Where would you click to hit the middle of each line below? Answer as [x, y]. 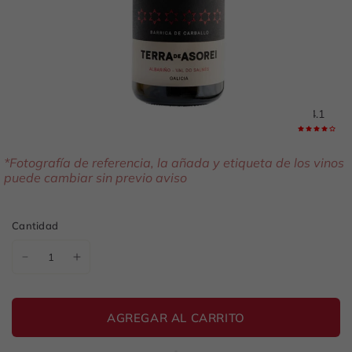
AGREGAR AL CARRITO [176, 317]
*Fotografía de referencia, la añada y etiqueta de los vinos [174, 163]
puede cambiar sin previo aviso [95, 178]
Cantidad [35, 225]
